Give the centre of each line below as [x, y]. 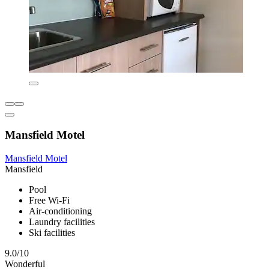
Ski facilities [52, 232]
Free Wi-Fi [49, 200]
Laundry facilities [62, 222]
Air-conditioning [60, 211]
